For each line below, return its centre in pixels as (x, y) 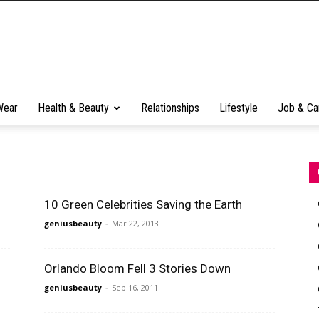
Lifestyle (239, 108)
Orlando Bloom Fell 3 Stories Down (137, 268)
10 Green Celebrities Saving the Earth (143, 204)
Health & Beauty (73, 108)
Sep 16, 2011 (135, 287)
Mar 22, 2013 (135, 223)
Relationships (170, 108)
